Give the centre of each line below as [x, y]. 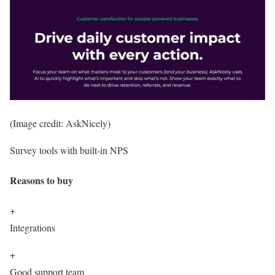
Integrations [33, 228]
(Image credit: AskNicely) [60, 123]
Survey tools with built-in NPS [69, 150]
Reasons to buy [41, 180]
